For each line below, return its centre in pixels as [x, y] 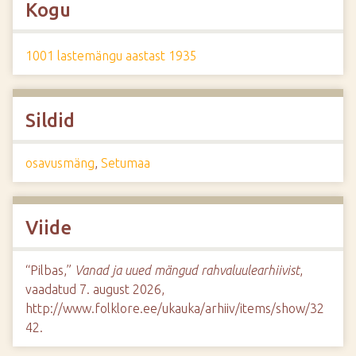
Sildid [50, 120]
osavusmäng [60, 163]
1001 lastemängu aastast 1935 [111, 56]
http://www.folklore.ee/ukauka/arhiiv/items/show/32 [175, 308]
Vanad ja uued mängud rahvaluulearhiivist [187, 270]
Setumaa [126, 163]
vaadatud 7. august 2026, [95, 289]
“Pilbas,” [50, 270]
